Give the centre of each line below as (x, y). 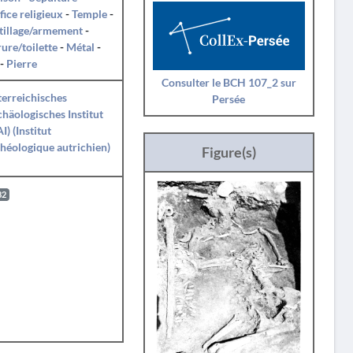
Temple (89, 14)
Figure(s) (229, 152)
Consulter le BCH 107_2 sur (229, 82)
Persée (229, 98)
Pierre (21, 63)
